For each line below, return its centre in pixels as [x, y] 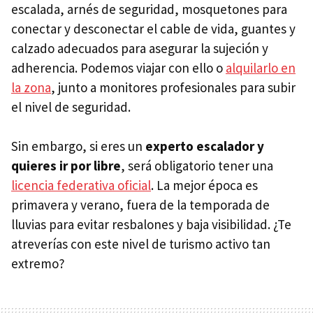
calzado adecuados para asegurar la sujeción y [140, 48]
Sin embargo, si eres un [78, 146]
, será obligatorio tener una [197, 165]
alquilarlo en [261, 67]
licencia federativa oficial [81, 185]
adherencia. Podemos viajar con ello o [118, 67]
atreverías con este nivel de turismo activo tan [141, 243]
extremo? [38, 263]
